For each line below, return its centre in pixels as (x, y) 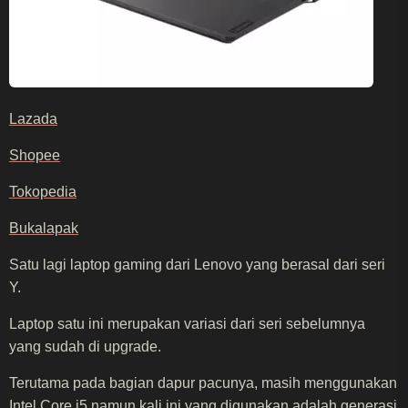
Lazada (33, 118)
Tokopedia (43, 191)
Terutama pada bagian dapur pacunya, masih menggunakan (203, 382)
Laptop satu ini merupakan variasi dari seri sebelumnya (187, 323)
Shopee (35, 155)
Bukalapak (44, 228)
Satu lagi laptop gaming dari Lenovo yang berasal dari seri (197, 264)
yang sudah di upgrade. (85, 346)
